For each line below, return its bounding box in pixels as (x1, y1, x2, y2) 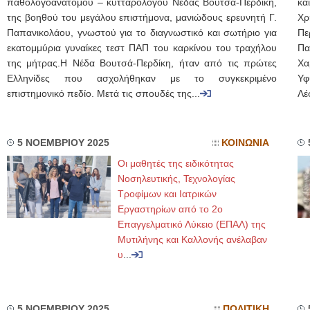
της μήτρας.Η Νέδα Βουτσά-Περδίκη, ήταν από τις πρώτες (7, 58, 277, 69)
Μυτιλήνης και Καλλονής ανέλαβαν (118, 234, 267, 245)
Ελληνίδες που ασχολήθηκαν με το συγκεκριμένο (7, 73, 277, 84)
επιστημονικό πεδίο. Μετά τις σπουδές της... (7, 89, 200, 99)
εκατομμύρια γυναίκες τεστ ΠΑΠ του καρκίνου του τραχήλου (7, 43, 277, 53)
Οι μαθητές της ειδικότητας (118, 158, 234, 169)
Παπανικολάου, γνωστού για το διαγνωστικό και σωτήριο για (7, 28, 277, 38)
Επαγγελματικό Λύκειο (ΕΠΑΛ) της (118, 219, 266, 230)
